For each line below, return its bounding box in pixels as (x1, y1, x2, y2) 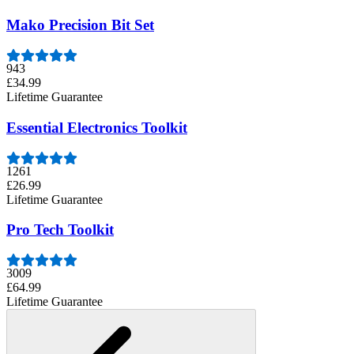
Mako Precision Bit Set (6, 17, 154, 34)
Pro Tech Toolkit (6, 221, 114, 239)
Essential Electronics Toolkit (6, 119, 187, 136)
